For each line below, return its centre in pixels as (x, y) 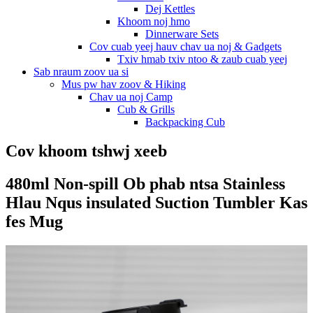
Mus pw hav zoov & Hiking (124, 84)
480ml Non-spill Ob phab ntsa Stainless (145, 184)
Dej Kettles (170, 8)
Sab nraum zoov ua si (81, 71)
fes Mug (34, 222)
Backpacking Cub (185, 122)
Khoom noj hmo (154, 21)
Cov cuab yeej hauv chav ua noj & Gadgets (185, 46)
